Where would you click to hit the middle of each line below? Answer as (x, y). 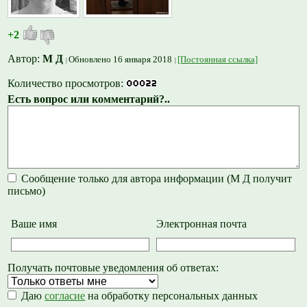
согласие (65, 296)
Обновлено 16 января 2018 (121, 60)
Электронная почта (201, 223)
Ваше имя (34, 223)
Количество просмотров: (67, 84)
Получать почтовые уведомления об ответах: (113, 267)
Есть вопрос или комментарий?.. (89, 99)
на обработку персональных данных (172, 296)
